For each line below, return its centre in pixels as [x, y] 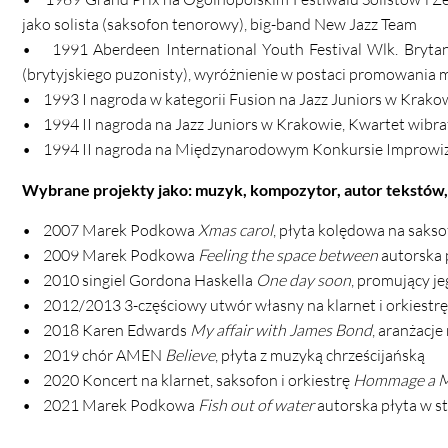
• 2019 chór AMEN [93, 355]
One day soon [303, 280]
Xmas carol [235, 230]
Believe [190, 355]
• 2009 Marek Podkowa [110, 255]
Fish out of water [256, 405]
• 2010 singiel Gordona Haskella [139, 280]
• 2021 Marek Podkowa [110, 405]
